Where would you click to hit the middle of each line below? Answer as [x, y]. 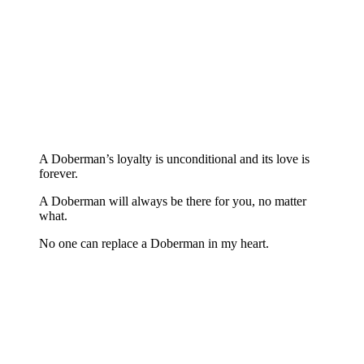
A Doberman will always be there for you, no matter [173, 201]
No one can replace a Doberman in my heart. [154, 244]
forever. [58, 174]
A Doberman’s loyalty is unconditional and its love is [174, 159]
